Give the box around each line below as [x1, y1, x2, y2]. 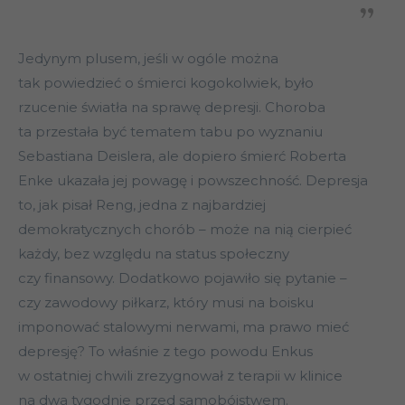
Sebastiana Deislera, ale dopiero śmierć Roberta [18, 147, 346, 165]
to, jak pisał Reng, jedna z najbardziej [18, 196, 266, 214]
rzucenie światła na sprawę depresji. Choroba [18, 99, 325, 117]
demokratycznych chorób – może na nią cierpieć [18, 221, 352, 239]
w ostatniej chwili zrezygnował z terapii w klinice [18, 367, 343, 385]
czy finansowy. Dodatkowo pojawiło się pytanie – [18, 269, 347, 287]
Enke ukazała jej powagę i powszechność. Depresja [18, 172, 368, 190]
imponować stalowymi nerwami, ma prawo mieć [18, 318, 349, 336]
